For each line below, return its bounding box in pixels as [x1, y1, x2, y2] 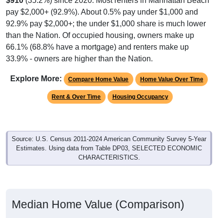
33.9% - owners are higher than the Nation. [6, 54, 153, 63]
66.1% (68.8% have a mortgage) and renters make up [6, 43, 189, 52]
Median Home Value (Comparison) [12, 198, 184, 211]
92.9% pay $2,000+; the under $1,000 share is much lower [6, 19, 206, 28]
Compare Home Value [68, 76, 129, 83]
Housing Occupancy [112, 93, 168, 101]
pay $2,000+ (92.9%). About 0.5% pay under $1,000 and [6, 8, 198, 17]
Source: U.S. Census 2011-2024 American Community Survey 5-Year [12, 135, 206, 143]
